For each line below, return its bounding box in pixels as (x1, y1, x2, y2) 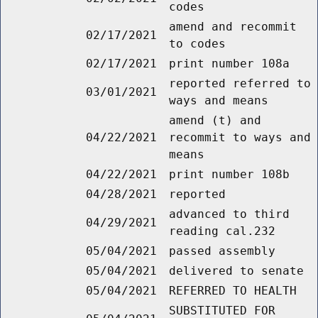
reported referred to (169, 77, 311, 91)
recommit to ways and (169, 131, 311, 145)
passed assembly (169, 244, 275, 258)
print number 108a (169, 57, 290, 71)
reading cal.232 (169, 224, 275, 238)
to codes (169, 37, 226, 51)
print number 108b (169, 168, 290, 182)
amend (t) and (169, 114, 261, 128)
